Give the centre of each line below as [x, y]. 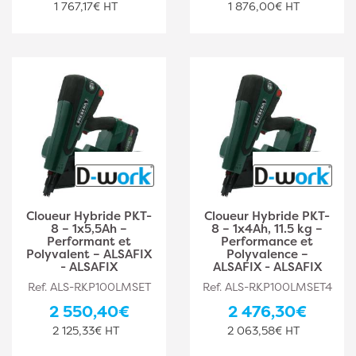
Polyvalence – [267, 254]
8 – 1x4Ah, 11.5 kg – [267, 228]
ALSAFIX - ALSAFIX [267, 267]
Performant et [89, 241]
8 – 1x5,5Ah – [89, 228]
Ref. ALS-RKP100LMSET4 [267, 286]
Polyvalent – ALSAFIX [89, 254]
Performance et [267, 241]
